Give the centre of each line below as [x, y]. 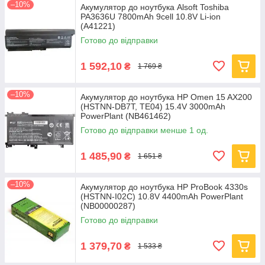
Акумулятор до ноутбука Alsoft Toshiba [155, 7]
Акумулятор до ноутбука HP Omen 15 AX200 [166, 97]
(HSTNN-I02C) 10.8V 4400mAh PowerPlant [162, 196]
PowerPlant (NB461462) [126, 116]
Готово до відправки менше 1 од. [144, 130]
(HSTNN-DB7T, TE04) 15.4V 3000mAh [153, 106]
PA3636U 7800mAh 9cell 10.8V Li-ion [151, 17]
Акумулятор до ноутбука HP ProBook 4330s [164, 187]
